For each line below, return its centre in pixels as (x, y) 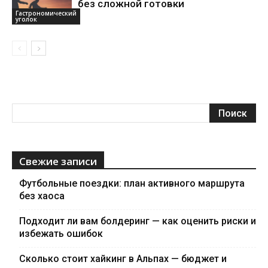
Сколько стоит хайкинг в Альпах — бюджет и (123, 259)
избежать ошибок (61, 234)
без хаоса (42, 196)
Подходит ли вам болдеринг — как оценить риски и (138, 221)
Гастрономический (46, 13)
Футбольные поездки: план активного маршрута (132, 183)
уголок (26, 19)
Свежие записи (58, 161)
